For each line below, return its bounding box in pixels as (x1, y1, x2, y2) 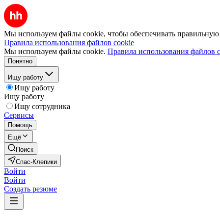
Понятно (8, 57, 32, 65)
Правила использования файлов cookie (4, 38, 134, 47)
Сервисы (4, 111, 34, 119)
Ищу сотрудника (14, 102, 70, 110)
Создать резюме (4, 185, 57, 193)
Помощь (8, 121, 32, 129)
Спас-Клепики (16, 158, 57, 165)
